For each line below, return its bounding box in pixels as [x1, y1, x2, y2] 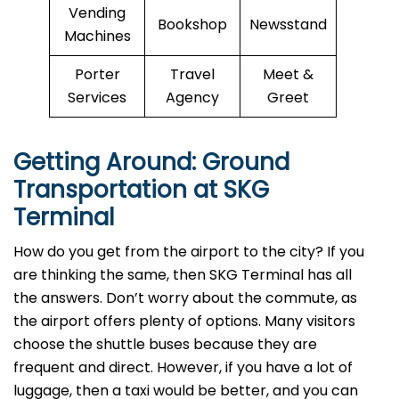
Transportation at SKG [13, 174, 269, 207]
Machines [63, 26, 131, 47]
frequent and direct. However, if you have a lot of [13, 357, 353, 379]
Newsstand [249, 14, 327, 36]
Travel [170, 64, 215, 85]
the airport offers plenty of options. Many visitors [13, 311, 355, 332]
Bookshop [158, 14, 227, 36]
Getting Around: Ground [13, 146, 289, 179]
